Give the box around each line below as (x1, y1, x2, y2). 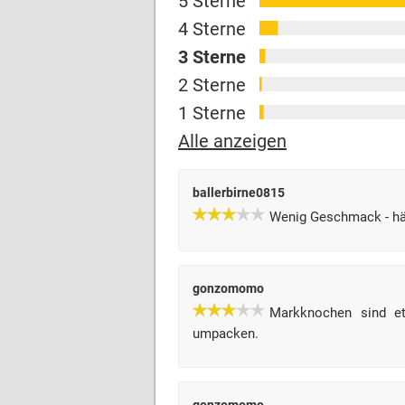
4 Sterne (178, 18, 246, 40)
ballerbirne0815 (193, 185, 285, 200)
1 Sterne (178, 102, 246, 124)
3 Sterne (178, 46, 246, 68)
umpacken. (193, 325, 259, 342)
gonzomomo (193, 281, 264, 296)
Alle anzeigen (178, 130, 287, 152)
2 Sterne (178, 74, 246, 96)
